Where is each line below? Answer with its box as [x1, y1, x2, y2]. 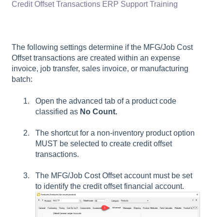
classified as [35, 107, 80, 116]
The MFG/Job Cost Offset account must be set [35, 171, 192, 180]
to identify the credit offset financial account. [35, 182, 188, 191]
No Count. [80, 107, 117, 116]
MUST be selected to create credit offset [35, 139, 172, 148]
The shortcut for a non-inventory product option [35, 128, 195, 137]
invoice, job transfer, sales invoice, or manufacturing [12, 64, 188, 73]
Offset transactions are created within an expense [12, 54, 180, 62]
